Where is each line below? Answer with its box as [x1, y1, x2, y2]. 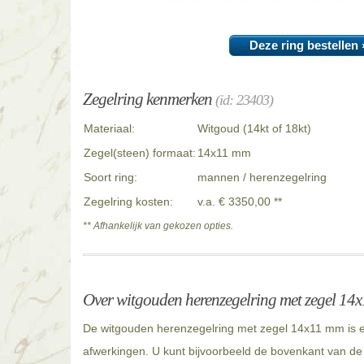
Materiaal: [84, 122, 135, 136]
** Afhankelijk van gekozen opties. [83, 220, 233, 232]
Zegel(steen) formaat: [84, 146, 196, 160]
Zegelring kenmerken [83, 89, 215, 110]
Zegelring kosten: [84, 195, 173, 209]
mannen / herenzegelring [197, 171, 327, 184]
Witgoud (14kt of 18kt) [197, 122, 311, 136]
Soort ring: [84, 171, 137, 184]
